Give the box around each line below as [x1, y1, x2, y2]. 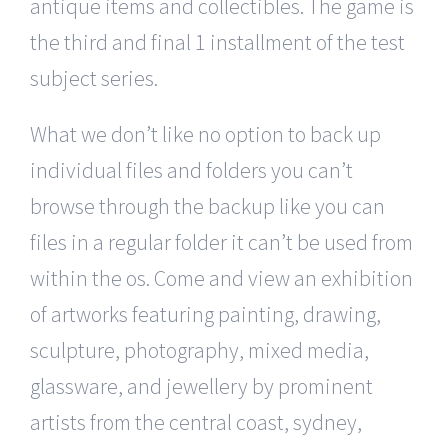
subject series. [30, 63, 158, 92]
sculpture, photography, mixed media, [30, 335, 369, 364]
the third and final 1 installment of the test [30, 27, 405, 56]
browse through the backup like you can [30, 191, 385, 220]
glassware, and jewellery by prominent [30, 371, 373, 400]
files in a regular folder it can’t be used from [30, 227, 413, 256]
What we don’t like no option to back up [30, 119, 381, 148]
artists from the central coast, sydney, [30, 407, 362, 436]
